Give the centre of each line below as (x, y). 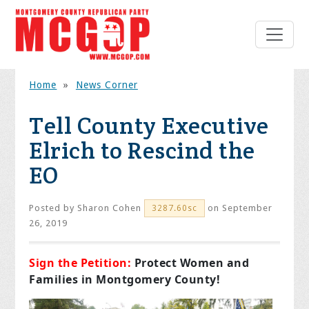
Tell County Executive (149, 126)
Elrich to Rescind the (142, 151)
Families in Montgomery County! (125, 280)
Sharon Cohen (110, 208)
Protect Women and (190, 263)
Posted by (53, 208)
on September (239, 208)
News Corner (107, 85)
